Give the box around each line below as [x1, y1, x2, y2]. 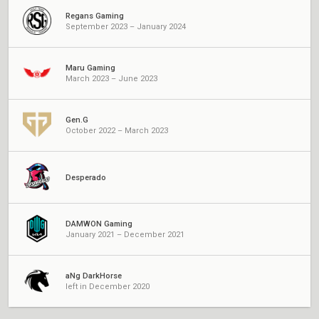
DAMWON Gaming [66, 219, 132, 229]
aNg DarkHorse [66, 271, 122, 281]
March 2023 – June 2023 [66, 74, 157, 83]
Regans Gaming [66, 11, 124, 21]
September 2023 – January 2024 [66, 22, 186, 31]
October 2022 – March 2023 [66, 126, 168, 135]
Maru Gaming [66, 63, 115, 73]
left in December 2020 [66, 282, 150, 291]
